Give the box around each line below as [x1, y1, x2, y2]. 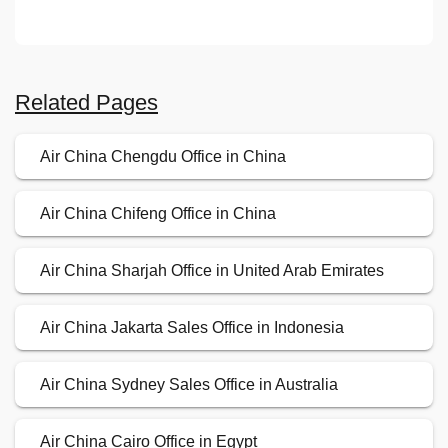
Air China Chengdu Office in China [40, 148, 286, 166]
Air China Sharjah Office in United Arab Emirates [40, 262, 384, 280]
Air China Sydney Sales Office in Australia [40, 376, 338, 394]
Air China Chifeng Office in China [40, 205, 276, 223]
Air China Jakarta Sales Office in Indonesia [40, 319, 344, 337]
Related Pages [15, 90, 158, 116]
